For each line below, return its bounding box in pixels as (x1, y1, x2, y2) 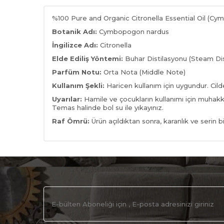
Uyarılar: (52, 95, 84, 103)
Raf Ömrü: (52, 117, 91, 125)
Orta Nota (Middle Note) (101, 68, 185, 76)
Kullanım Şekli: (52, 81, 104, 89)
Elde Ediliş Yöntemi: (52, 54, 123, 62)
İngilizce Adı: (52, 41, 100, 49)
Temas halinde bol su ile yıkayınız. (52, 103, 163, 111)
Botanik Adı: (52, 27, 99, 35)
